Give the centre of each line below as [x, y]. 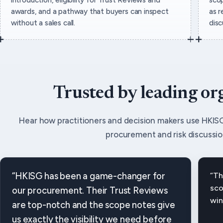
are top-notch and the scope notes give [94, 205]
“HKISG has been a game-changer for [89, 176]
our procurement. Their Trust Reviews [90, 191]
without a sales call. [43, 23]
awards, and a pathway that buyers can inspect [90, 11]
